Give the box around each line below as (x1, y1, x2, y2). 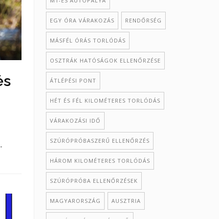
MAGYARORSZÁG (49, 197, 101, 204)
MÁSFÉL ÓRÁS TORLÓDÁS (49, 37, 126, 44)
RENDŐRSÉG (125, 17, 162, 24)
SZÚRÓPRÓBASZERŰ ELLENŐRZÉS (49, 137, 150, 144)
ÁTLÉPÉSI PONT (49, 77, 96, 84)
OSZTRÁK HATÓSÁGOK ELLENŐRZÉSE (49, 57, 161, 64)
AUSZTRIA (111, 197, 141, 204)
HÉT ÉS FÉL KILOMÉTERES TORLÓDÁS (49, 97, 160, 104)
